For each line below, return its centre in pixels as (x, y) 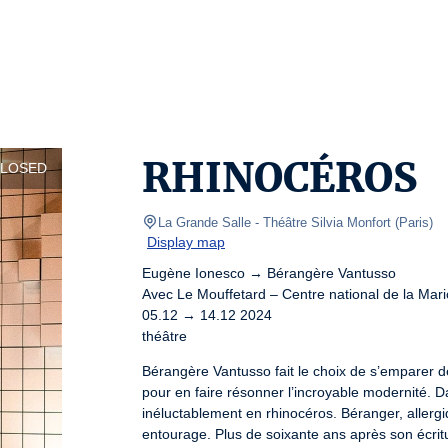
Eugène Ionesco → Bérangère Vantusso (269, 273)
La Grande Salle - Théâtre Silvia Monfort (274, 222)
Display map (186, 242)
